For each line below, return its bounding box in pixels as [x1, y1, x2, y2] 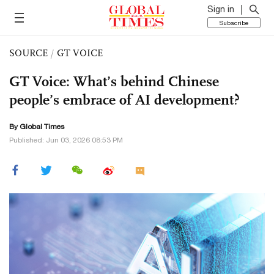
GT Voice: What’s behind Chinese [9, 72, 219, 91]
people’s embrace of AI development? [9, 91, 240, 109]
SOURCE [9, 47, 48, 59]
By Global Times [9, 122, 64, 131]
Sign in [207, 4, 234, 14]
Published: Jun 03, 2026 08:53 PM [9, 136, 123, 144]
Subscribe [220, 19, 248, 26]
